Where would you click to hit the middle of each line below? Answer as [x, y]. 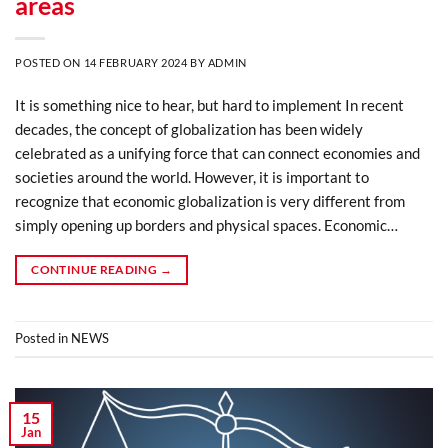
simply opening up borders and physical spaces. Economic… [206, 224]
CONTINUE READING [95, 269]
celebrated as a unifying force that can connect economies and [217, 152]
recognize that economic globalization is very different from [210, 200]
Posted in [43, 338]
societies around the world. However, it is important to [192, 176]
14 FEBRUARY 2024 [135, 62]
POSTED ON [49, 62]
